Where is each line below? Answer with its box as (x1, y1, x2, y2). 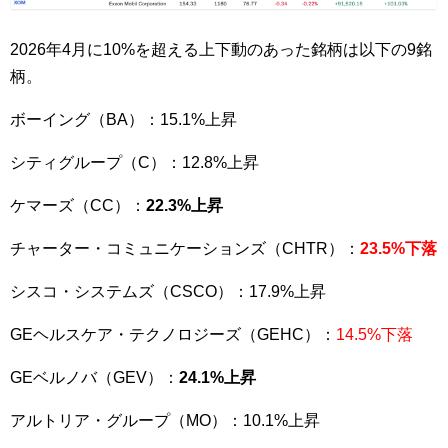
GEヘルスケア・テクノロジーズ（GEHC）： (10, 325, 336, 343)
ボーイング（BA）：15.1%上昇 (10, 110, 237, 128)
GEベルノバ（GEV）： (10, 368, 179, 386)
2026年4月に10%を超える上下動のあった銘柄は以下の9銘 (10, 40, 432, 58)
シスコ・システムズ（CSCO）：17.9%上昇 (10, 282, 326, 300)
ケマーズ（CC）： (10, 196, 146, 214)
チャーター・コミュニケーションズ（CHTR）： (10, 239, 360, 257)
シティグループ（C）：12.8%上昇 (10, 153, 259, 171)
